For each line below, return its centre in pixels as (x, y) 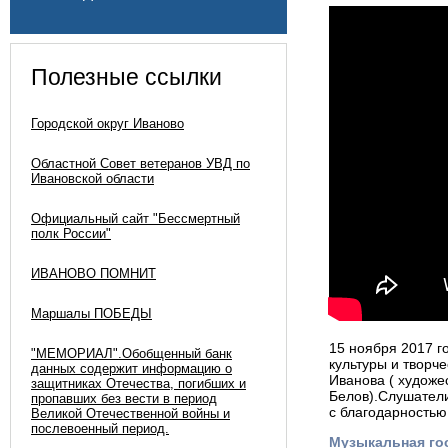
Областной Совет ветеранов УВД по (140, 163)
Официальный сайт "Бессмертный (135, 218)
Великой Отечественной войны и (130, 413)
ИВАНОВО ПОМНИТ (93, 273)
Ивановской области (92, 178)
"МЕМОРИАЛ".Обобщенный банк (131, 353)
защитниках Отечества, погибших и (138, 383)
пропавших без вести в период (124, 398)
